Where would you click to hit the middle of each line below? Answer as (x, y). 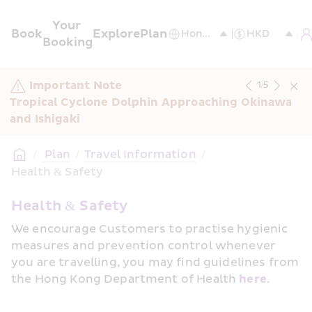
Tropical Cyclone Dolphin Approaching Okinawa (151, 102)
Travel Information (140, 155)
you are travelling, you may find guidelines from (155, 263)
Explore (116, 34)
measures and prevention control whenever (144, 246)
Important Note (76, 86)
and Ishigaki (45, 119)
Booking (68, 42)
